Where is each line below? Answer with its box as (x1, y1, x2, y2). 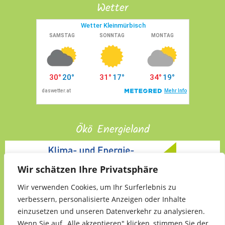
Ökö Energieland (75, 121, 150, 139)
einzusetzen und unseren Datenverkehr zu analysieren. (18, 206, 205, 216)
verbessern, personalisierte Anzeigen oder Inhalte (18, 194, 186, 204)
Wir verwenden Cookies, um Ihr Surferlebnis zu (18, 182, 176, 192)
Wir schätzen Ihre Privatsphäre (18, 163, 158, 175)
